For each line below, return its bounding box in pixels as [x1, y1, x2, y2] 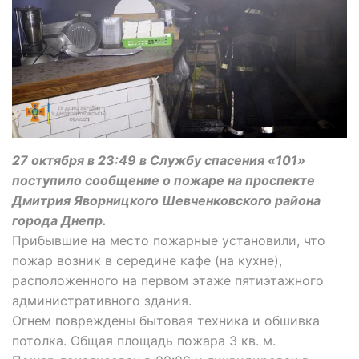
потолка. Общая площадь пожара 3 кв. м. [12, 332, 276, 349]
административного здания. [12, 292, 192, 309]
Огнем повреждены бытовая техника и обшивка [12, 312, 320, 329]
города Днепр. [12, 212, 107, 228]
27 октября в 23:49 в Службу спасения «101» [12, 151, 305, 168]
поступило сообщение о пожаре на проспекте [12, 171, 315, 188]
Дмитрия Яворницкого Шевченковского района [12, 192, 321, 208]
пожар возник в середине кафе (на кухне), [12, 252, 282, 268]
